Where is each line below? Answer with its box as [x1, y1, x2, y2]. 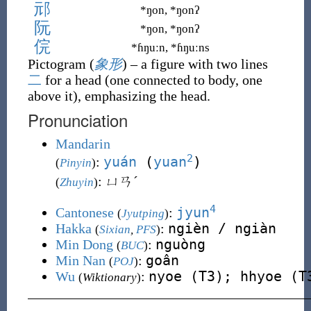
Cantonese [55, 205, 114, 220]
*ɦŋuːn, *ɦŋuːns [131, 41, 210, 54]
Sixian [99, 223, 131, 236]
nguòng [155, 236, 205, 253]
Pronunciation [27, 108, 128, 132]
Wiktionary [82, 271, 137, 284]
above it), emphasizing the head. [27, 88, 210, 103]
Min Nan [55, 253, 106, 268]
